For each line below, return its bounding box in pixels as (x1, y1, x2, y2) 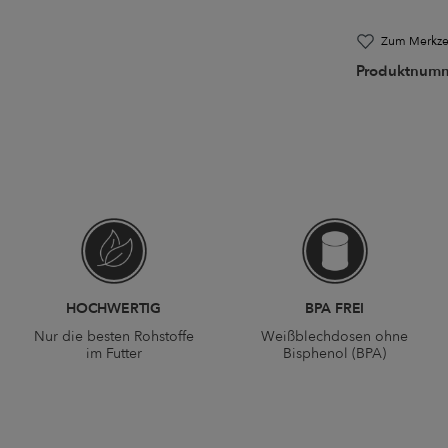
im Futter (85, 344, 142, 364)
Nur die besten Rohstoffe (33, 327, 194, 347)
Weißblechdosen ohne (261, 327, 408, 347)
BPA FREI (304, 299, 365, 319)
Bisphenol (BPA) (283, 344, 386, 364)
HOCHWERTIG (66, 299, 161, 319)
